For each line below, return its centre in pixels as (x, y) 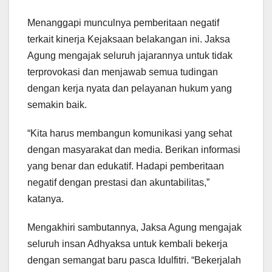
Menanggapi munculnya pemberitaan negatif (123, 23)
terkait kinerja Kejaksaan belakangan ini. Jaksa (129, 39)
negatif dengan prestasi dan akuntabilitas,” (118, 183)
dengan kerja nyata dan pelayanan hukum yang (130, 89)
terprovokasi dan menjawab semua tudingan (123, 72)
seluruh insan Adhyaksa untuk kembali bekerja (127, 244)
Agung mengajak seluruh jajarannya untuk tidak (130, 56)
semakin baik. (57, 105)
